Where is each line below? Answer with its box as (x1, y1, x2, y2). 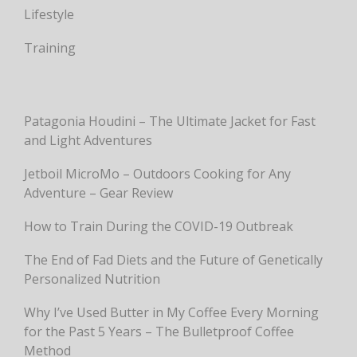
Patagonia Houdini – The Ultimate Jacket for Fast (24, 112, 316, 131)
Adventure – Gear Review (24, 184, 173, 202)
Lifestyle (24, 6, 74, 24)
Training (24, 39, 76, 57)
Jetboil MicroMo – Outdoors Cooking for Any (24, 165, 291, 183)
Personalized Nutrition (24, 270, 160, 288)
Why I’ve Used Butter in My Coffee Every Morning (24, 304, 319, 322)
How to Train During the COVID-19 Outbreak (24, 218, 293, 236)
